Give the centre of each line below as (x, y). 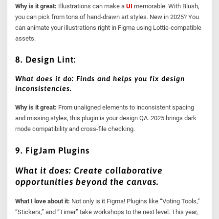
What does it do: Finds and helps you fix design (100, 78)
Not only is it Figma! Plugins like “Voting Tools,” (135, 201)
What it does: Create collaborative (89, 170)
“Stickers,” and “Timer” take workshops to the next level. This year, (107, 212)
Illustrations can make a (92, 6)
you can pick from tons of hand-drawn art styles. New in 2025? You (107, 17)
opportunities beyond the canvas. (87, 181)
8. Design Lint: (46, 59)
